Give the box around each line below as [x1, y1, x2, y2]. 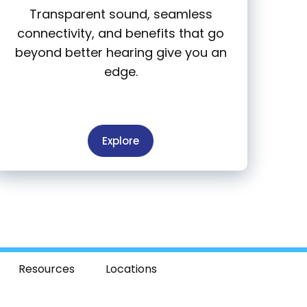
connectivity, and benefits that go [17, 25, 224, 42]
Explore [102, 134, 139, 149]
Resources [18, 261, 75, 278]
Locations [105, 261, 157, 278]
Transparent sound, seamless [29, 5, 212, 23]
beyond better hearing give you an [14, 44, 227, 62]
